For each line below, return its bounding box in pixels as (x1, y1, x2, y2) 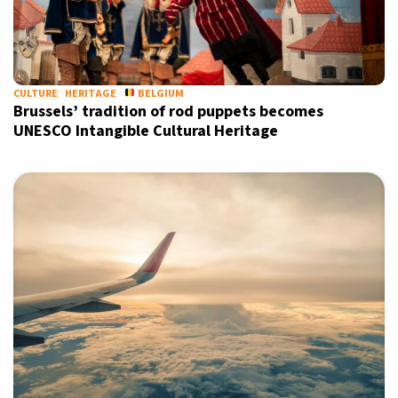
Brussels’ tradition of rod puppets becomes (13, 100, 323, 123)
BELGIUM (135, 86, 184, 101)
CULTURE (13, 86, 58, 101)
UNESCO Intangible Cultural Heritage (13, 120, 278, 142)
